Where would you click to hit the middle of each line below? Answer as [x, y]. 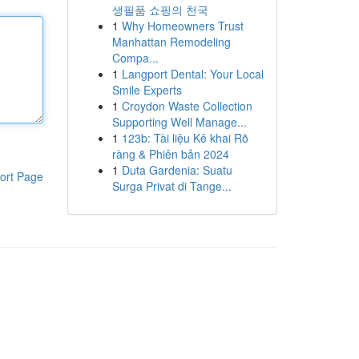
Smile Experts [147, 90]
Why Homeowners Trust [182, 26]
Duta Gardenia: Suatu [177, 170]
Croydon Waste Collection [187, 106]
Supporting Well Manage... [179, 122]
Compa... [135, 58]
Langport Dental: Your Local [192, 74]
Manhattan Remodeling [171, 42]
